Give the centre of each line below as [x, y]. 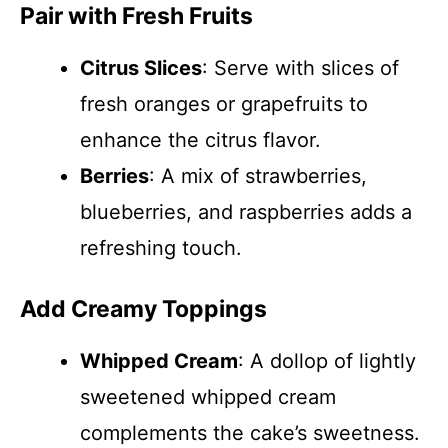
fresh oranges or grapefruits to [224, 104]
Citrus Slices [141, 68]
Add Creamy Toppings [143, 309]
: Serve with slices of [300, 68]
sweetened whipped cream [208, 397]
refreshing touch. [161, 248]
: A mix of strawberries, [258, 176]
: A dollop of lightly [327, 361]
